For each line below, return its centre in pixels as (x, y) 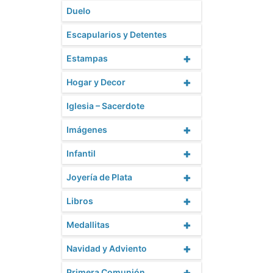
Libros (80, 201)
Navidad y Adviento (107, 249)
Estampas (87, 58)
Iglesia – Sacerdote (105, 106)
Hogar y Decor (96, 82)
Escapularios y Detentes (117, 35)
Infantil (81, 154)
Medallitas (88, 225)
